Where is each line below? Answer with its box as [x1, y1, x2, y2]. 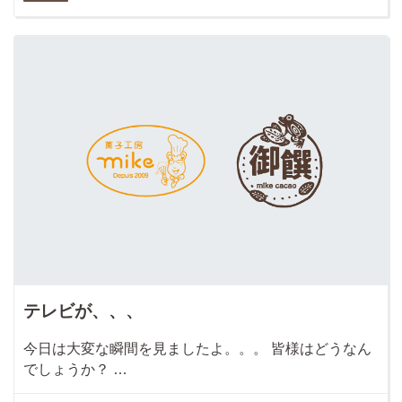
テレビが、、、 [23, 301, 143, 320]
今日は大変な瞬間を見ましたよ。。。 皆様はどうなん [23, 340, 371, 356]
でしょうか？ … [23, 361, 127, 377]
